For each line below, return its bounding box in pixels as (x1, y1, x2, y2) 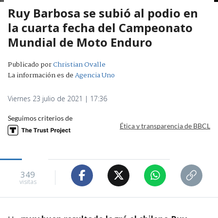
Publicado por (8, 59, 53, 70)
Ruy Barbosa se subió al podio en (8, 4, 198, 21)
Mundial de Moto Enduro (8, 34, 152, 50)
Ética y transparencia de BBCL (120, 122, 210, 130)
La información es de (8, 70, 73, 81)
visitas (19, 178, 36, 186)
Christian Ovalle (53, 59, 106, 70)
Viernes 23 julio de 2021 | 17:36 (8, 93, 107, 103)
